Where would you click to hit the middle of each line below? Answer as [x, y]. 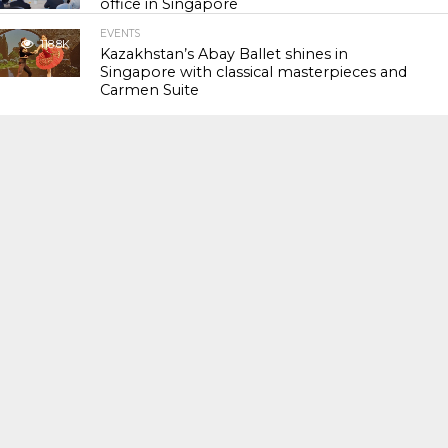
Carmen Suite [150, 90]
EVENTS [120, 33]
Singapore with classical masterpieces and [254, 72]
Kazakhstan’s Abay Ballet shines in [224, 54]
